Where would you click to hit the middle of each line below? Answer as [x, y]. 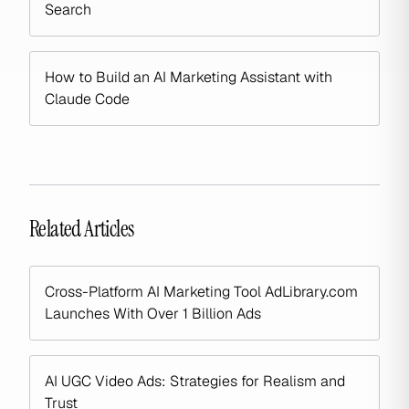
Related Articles [82, 229]
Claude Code [87, 99]
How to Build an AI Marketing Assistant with [189, 77]
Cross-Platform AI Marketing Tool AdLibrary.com [201, 292]
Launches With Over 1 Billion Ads [153, 314]
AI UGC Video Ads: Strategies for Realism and [195, 381]
